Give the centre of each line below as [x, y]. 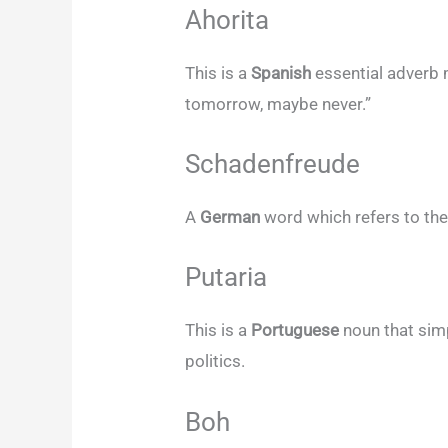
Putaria [229, 277]
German [232, 217]
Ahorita [230, 19]
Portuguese [297, 330]
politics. [217, 361]
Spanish [283, 72]
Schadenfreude [273, 164]
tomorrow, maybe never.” [280, 103]
